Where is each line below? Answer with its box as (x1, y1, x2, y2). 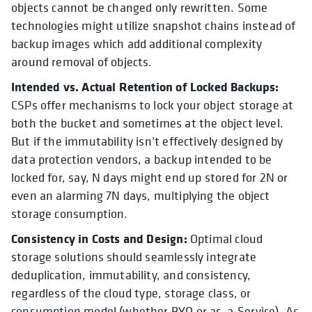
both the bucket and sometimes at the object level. (11, 115, 283, 132)
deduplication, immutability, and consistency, (11, 267, 251, 283)
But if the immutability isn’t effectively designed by (11, 133, 283, 150)
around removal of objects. (11, 54, 153, 70)
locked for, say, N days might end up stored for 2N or (11, 169, 288, 186)
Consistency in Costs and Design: (11, 230, 187, 248)
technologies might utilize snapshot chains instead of (11, 17, 296, 34)
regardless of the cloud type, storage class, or (11, 285, 251, 302)
